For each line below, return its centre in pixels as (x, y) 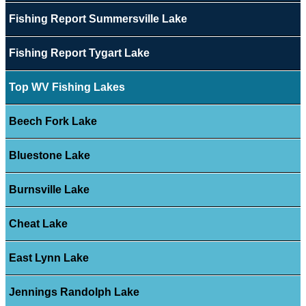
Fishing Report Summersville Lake (98, 19)
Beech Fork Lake (53, 122)
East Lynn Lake (48, 258)
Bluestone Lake (49, 156)
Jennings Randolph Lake (74, 292)
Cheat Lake (38, 224)
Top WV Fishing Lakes (67, 87)
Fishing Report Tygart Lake (79, 53)
